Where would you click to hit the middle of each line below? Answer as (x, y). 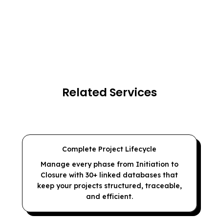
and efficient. (109, 197)
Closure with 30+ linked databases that (109, 175)
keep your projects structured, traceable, (109, 186)
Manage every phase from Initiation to (109, 164)
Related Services (109, 92)
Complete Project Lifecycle (109, 149)
